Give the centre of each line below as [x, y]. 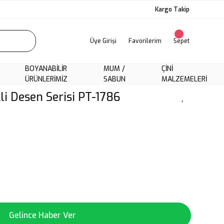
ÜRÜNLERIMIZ [46, 79]
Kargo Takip [172, 9]
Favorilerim [145, 41]
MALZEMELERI [184, 79]
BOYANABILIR [46, 69]
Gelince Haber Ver [42, 215]
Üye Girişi [103, 41]
